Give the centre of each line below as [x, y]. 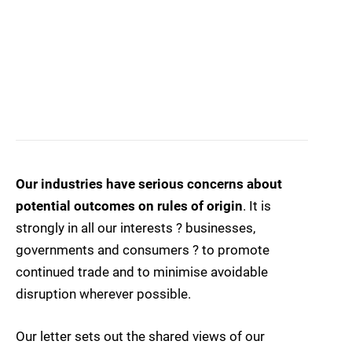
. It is [257, 206]
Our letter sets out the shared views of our [140, 337]
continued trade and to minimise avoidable [142, 272]
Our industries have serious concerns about [149, 184]
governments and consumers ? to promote [143, 250]
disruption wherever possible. [103, 294]
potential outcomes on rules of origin [129, 206]
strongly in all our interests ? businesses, [136, 228]
